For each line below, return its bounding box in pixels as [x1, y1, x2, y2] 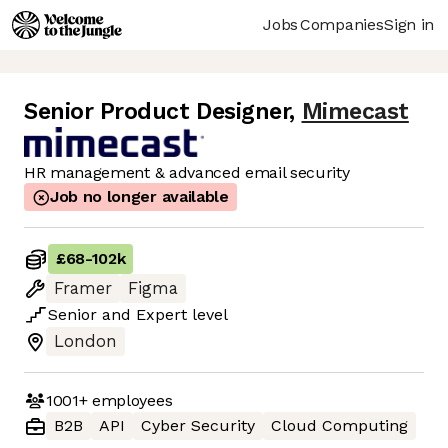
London [54, 332, 117, 352]
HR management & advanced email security [24, 163, 350, 183]
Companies [300, 14, 384, 34]
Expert [136, 305, 187, 325]
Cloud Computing [271, 416, 408, 436]
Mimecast [301, 98, 409, 126]
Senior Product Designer [24, 98, 290, 126]
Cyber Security [141, 416, 255, 436]
